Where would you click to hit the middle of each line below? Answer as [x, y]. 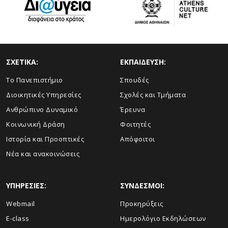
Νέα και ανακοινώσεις [43, 154]
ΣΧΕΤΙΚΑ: [22, 62]
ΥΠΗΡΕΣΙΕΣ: [26, 186]
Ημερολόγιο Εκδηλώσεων [163, 219]
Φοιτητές [135, 124]
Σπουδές [135, 80]
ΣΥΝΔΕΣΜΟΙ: [142, 186]
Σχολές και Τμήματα [153, 95]
